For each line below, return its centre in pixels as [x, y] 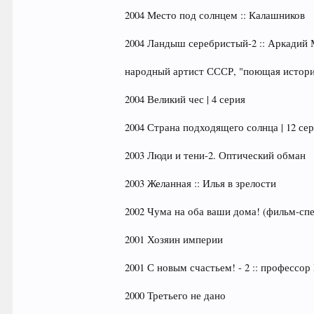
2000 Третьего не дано [176, 295]
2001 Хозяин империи [174, 239]
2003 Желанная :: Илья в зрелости [201, 183]
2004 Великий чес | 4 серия [185, 99]
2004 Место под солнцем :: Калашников [215, 15]
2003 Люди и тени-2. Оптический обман [216, 155]
